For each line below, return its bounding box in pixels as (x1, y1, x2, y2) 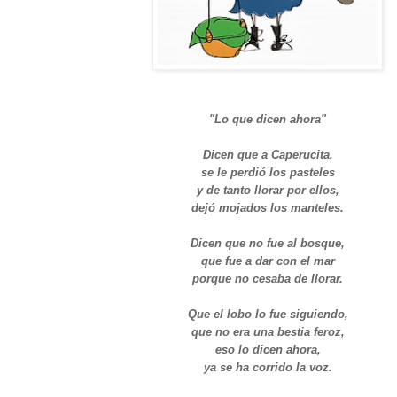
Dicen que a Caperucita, (202, 147, 333, 161)
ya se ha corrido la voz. (203, 360, 332, 374)
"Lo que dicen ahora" (209, 112, 326, 126)
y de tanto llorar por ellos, (196, 183, 339, 197)
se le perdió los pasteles (200, 165, 335, 179)
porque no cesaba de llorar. (192, 271, 343, 285)
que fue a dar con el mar (200, 253, 335, 268)
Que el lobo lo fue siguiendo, (187, 307, 348, 321)
